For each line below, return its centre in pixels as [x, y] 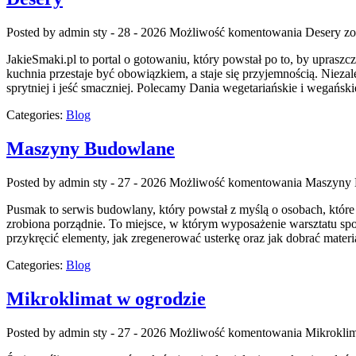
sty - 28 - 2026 [130, 33]
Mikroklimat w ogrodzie [106, 298]
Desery [323, 33]
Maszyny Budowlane [91, 149]
